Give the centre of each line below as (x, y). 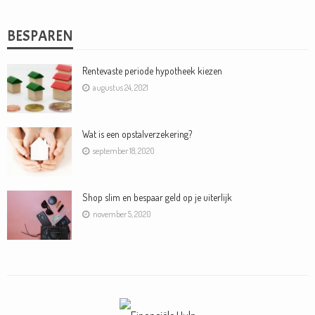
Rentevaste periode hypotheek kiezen (152, 70)
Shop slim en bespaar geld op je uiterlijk (157, 197)
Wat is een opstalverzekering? (137, 134)
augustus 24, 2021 (121, 88)
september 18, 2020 (124, 151)
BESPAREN (40, 36)
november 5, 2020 (122, 214)
